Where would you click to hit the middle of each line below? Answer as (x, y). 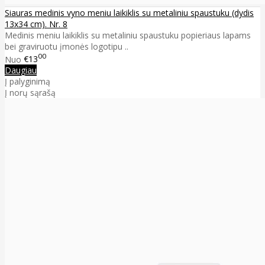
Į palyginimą (28, 82)
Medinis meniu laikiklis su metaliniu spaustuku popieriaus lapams (128, 35)
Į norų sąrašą (30, 93)
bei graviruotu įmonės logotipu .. (67, 46)
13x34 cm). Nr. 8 (36, 24)
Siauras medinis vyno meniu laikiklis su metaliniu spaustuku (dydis (129, 12)
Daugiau (21, 70)
